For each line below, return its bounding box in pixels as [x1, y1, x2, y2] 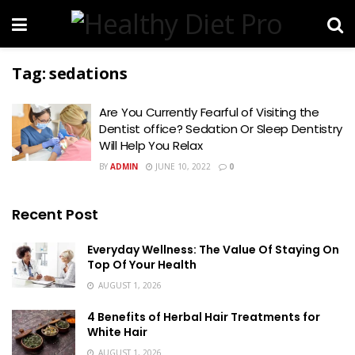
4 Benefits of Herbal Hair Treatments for [87, 309, 320, 325]
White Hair [87, 324, 147, 340]
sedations [49, 63, 128, 84]
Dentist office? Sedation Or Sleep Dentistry [99, 120, 343, 137]
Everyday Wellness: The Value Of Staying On [87, 242, 339, 258]
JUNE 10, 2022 [153, 161, 211, 172]
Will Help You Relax [99, 137, 203, 154]
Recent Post [12, 204, 98, 224]
